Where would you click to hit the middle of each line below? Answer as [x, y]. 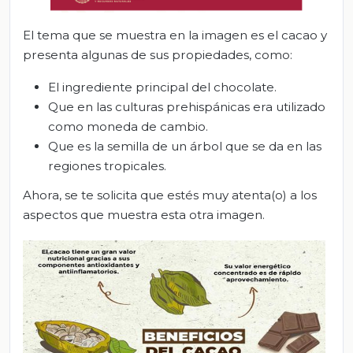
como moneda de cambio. [128, 126]
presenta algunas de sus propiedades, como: [158, 54]
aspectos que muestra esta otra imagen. [144, 215]
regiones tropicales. [107, 165]
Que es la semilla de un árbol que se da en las [185, 146]
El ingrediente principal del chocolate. [162, 87]
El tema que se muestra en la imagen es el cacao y [175, 35]
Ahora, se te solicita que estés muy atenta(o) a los [170, 195]
